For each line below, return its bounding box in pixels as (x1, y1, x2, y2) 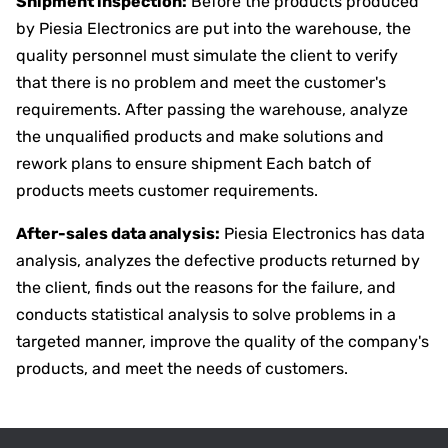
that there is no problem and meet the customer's (16, 72, 386, 92)
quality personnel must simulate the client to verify (16, 45, 398, 65)
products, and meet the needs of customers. (16, 358, 348, 378)
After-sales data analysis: (16, 223, 220, 243)
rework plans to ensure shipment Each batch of (16, 153, 371, 173)
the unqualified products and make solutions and (16, 126, 384, 146)
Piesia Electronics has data (220, 223, 425, 243)
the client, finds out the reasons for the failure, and (16, 277, 396, 297)
